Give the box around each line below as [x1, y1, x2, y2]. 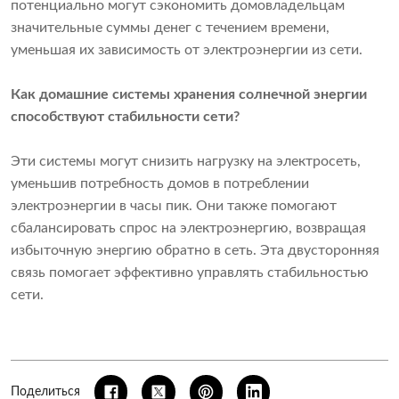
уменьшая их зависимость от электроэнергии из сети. [11, 43, 362, 58]
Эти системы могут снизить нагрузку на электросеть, [11, 154, 361, 169]
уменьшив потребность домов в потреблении [11, 176, 309, 191]
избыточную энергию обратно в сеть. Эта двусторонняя [11, 243, 379, 258]
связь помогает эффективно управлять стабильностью [11, 265, 369, 281]
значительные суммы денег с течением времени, [11, 20, 330, 36]
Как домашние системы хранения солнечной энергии [11, 87, 367, 102]
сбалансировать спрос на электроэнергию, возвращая [11, 221, 366, 236]
